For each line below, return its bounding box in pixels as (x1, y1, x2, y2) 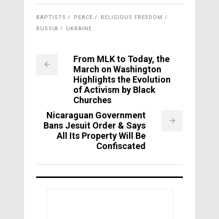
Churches (73, 95, 111, 106)
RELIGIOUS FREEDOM (101, 14, 163, 21)
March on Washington (73, 64, 161, 75)
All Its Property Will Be (57, 131, 146, 141)
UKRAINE (66, 25, 92, 32)
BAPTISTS (36, 14, 66, 21)
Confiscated (96, 141, 146, 152)
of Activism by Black (73, 85, 155, 95)
